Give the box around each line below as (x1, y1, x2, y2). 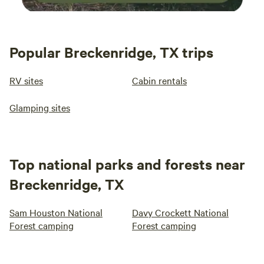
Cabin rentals (132, 74, 187, 87)
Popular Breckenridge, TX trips (9, 42, 213, 62)
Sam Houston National (9, 206, 103, 219)
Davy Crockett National (132, 206, 229, 219)
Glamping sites (9, 101, 70, 114)
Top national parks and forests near (9, 154, 245, 174)
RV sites (9, 74, 43, 87)
